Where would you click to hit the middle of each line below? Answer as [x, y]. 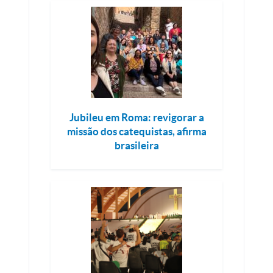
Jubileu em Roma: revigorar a [136, 118]
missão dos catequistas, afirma [136, 132]
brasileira [136, 146]
